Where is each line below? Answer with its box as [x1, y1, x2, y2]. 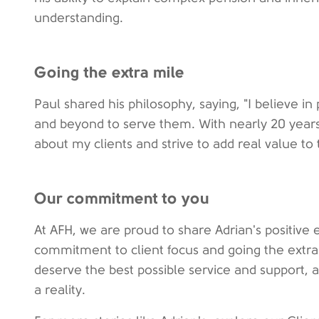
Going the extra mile [34, 63, 184, 81]
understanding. [34, 11, 123, 25]
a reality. [34, 283, 85, 297]
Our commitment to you [34, 189, 209, 207]
